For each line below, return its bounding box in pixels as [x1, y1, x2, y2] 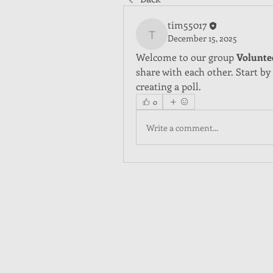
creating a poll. [136, 80, 201, 93]
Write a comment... [146, 121, 218, 133]
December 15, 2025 [168, 32, 237, 44]
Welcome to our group [136, 51, 236, 63]
